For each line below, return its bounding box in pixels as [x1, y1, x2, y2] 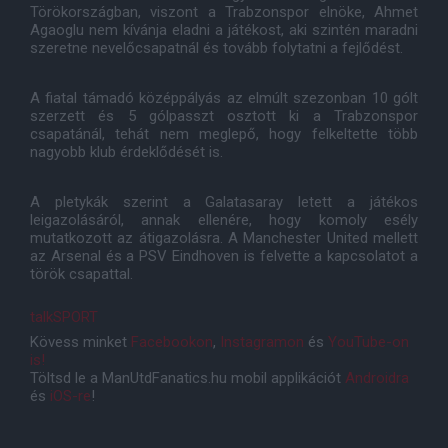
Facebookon [131, 333, 213, 351]
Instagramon [220, 333, 304, 351]
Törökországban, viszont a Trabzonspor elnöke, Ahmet [30, 3, 418, 21]
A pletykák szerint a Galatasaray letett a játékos [30, 193, 418, 211]
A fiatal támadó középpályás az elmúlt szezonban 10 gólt [30, 89, 418, 107]
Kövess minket [30, 333, 131, 351]
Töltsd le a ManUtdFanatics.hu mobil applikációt [30, 369, 345, 387]
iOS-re [50, 387, 91, 405]
